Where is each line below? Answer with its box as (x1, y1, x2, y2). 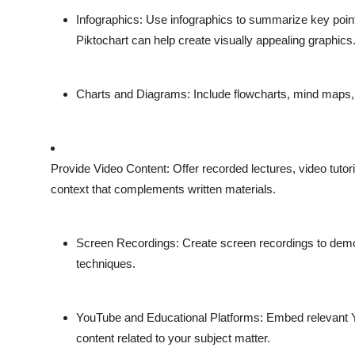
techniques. (76, 257, 136, 271)
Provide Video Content (51, 162, 166, 176)
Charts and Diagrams (76, 87, 187, 101)
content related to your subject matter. (76, 331, 270, 345)
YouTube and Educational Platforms (76, 311, 260, 325)
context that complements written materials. (51, 182, 276, 197)
